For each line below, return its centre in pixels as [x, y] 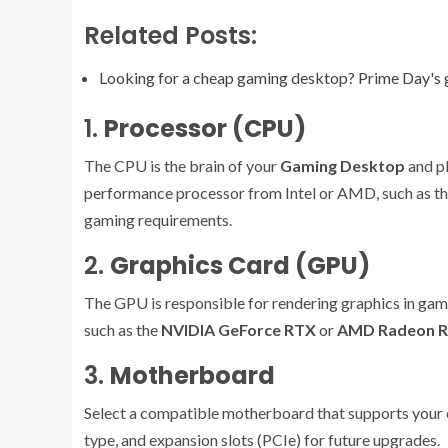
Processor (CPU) [205, 129]
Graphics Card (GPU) [240, 266]
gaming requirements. [158, 220]
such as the [122, 330]
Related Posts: [170, 36]
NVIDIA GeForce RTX [238, 330]
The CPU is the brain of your [182, 166]
